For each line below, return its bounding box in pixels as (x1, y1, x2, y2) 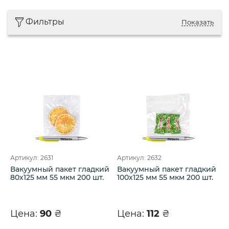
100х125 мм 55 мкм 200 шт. (117, 172, 213, 182)
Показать (181, 17, 214, 26)
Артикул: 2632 (117, 153, 162, 162)
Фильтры (26, 17, 64, 27)
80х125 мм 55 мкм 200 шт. (10, 172, 104, 182)
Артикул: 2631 (10, 153, 53, 162)
